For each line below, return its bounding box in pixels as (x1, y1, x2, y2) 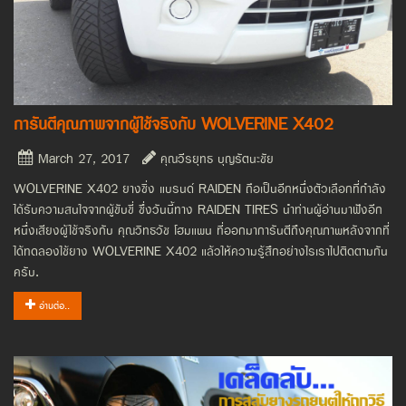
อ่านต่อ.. (35, 297, 70, 315)
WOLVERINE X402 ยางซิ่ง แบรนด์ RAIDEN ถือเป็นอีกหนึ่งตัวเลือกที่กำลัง (14, 179, 386, 200)
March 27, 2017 (34, 149, 130, 170)
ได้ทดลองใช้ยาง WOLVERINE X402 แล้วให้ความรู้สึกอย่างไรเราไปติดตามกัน (14, 241, 388, 263)
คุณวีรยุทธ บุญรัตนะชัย (156, 149, 274, 170)
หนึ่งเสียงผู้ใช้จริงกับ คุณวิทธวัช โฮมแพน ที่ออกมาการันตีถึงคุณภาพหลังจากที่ (14, 220, 390, 242)
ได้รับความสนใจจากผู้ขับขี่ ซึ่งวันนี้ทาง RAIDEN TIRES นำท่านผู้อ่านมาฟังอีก (14, 199, 382, 221)
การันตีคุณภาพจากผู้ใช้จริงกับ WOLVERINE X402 (14, 111, 333, 139)
